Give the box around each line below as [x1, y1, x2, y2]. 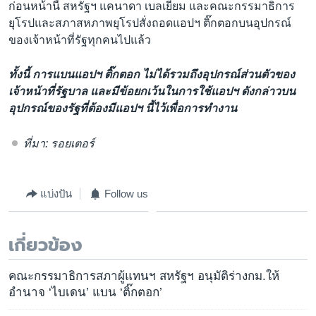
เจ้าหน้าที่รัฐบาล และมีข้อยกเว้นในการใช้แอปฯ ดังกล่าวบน [8, 85, 296, 98]
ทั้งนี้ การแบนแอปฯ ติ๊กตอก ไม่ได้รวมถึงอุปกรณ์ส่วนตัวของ [8, 68, 295, 81]
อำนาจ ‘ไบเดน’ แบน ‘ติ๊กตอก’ [8, 286, 162, 300]
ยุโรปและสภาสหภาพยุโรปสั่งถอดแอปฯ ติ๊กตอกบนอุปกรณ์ [8, 16, 291, 29]
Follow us [104, 188, 148, 200]
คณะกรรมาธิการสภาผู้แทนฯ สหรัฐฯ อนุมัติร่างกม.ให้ [8, 269, 279, 284]
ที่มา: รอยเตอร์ [23, 137, 95, 150]
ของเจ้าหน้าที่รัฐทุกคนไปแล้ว [8, 33, 151, 46]
